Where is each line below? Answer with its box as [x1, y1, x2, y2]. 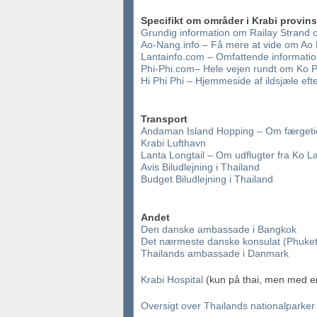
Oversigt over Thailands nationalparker [141, 300, 315, 311]
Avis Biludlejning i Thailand [141, 161, 260, 173]
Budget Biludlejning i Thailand [141, 173, 273, 185]
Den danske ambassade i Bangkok [141, 224, 296, 235]
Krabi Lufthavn [141, 137, 206, 149]
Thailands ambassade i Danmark [141, 248, 289, 259]
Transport [141, 113, 188, 125]
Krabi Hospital [141, 274, 206, 285]
